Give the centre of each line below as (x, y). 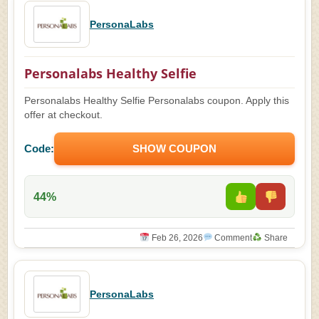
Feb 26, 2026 (176, 238)
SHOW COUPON (174, 148)
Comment (232, 238)
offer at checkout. (63, 115)
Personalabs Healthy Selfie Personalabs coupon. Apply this (157, 101)
